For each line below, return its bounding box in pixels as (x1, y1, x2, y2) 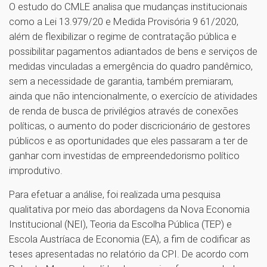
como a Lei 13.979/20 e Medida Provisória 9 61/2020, (9, 15, 238, 27)
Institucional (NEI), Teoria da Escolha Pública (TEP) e (9, 218, 232, 230)
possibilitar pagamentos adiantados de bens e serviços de (9, 45, 257, 57)
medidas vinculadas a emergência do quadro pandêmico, (9, 60, 253, 72)
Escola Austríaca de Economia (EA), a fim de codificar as (9, 232, 250, 245)
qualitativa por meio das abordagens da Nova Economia (9, 203, 250, 215)
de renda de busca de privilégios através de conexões (9, 104, 238, 117)
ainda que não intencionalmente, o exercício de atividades (9, 89, 257, 102)
